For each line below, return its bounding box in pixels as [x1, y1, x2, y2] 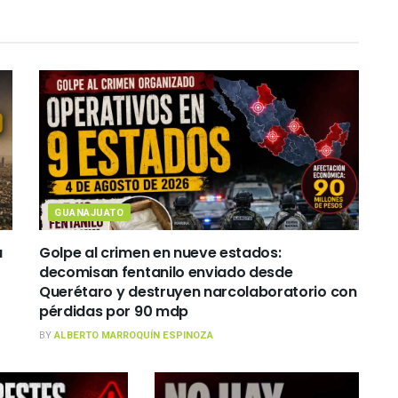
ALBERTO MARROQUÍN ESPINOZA [54, 327, 213, 343]
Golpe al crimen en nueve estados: [39, 242, 282, 263]
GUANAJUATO [54, 204, 124, 220]
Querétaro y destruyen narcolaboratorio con [39, 281, 357, 302]
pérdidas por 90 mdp [39, 300, 188, 322]
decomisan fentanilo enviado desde [39, 261, 293, 283]
